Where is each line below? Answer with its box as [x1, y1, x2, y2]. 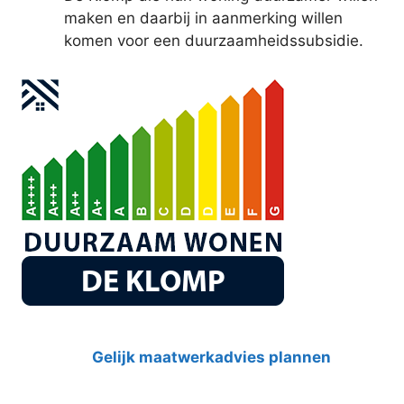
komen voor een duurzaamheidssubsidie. [64, 32, 363, 50]
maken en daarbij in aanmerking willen [64, 9, 343, 28]
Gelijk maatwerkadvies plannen [91, 347, 331, 366]
